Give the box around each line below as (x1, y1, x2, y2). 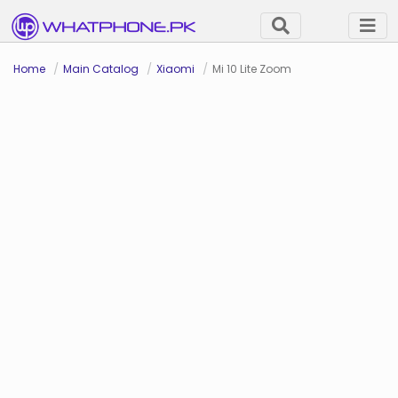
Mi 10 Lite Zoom (212, 61, 291, 76)
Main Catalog (63, 61, 139, 76)
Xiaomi (156, 61, 195, 76)
